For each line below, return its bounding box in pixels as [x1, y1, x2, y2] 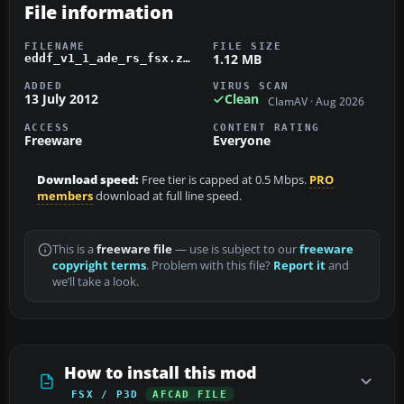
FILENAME [24, 41, 86, 52]
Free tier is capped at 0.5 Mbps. [139, 171, 309, 188]
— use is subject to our [172, 241, 299, 257]
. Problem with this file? [146, 257, 273, 273]
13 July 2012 [24, 90, 98, 108]
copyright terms [52, 257, 146, 273]
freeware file [96, 241, 172, 257]
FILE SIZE [213, 41, 282, 52]
